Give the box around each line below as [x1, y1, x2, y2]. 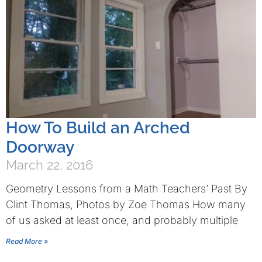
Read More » [6, 237, 48, 246]
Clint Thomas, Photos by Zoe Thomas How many [6, 198, 246, 211]
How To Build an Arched [6, 118, 190, 137]
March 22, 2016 [6, 157, 93, 173]
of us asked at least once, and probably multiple [6, 214, 238, 226]
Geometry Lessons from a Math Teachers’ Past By [6, 182, 247, 195]
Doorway [6, 137, 74, 157]
